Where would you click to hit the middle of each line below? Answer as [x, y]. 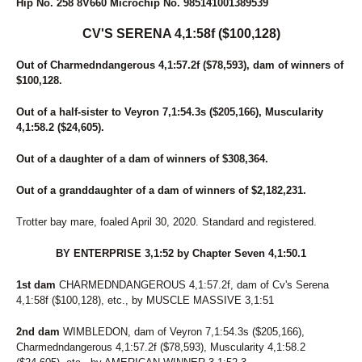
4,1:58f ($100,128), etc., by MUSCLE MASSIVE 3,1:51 [145, 300]
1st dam [36, 285]
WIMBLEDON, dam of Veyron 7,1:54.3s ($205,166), [182, 332]
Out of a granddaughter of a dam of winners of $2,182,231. [161, 190]
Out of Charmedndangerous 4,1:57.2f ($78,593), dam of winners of [180, 65]
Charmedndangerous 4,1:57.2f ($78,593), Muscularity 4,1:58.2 [161, 347]
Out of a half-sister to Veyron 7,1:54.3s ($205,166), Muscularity [170, 112]
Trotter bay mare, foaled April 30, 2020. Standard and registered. [166, 222]
